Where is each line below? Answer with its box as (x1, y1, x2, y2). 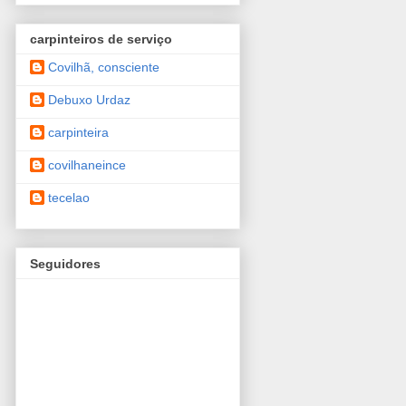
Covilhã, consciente (48, 60, 159, 75)
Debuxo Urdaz (48, 92, 130, 108)
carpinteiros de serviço (30, 32, 172, 47)
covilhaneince (48, 158, 126, 173)
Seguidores (30, 256, 101, 271)
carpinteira (48, 125, 109, 140)
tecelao (48, 190, 90, 206)
